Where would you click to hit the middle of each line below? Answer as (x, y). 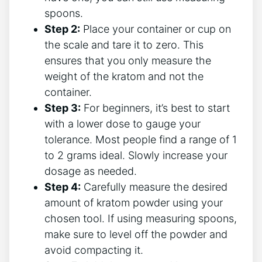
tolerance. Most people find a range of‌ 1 (141, 139)
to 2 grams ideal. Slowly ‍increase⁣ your (136, 155)
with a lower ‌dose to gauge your (123, 123)
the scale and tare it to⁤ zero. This (124, 44)
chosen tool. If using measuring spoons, (141, 218)
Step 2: (62, 29)
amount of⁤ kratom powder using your (134, 202)
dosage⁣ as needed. (91, 171)
